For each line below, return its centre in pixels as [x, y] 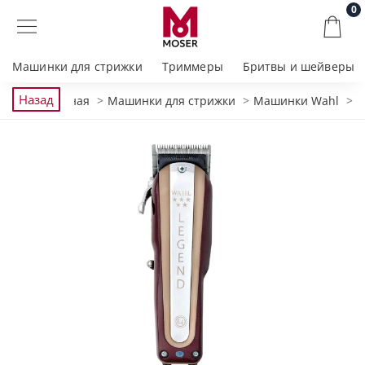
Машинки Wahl [296, 101]
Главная [68, 101]
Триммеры [192, 66]
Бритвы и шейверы [299, 66]
